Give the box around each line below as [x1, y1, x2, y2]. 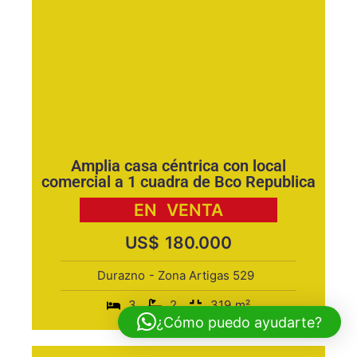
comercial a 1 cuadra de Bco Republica [41, 172, 316, 191]
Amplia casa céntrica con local [71, 156, 286, 175]
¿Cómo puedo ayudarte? [156, 313, 322, 331]
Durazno [97, 268, 145, 283]
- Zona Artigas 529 [149, 268, 254, 283]
